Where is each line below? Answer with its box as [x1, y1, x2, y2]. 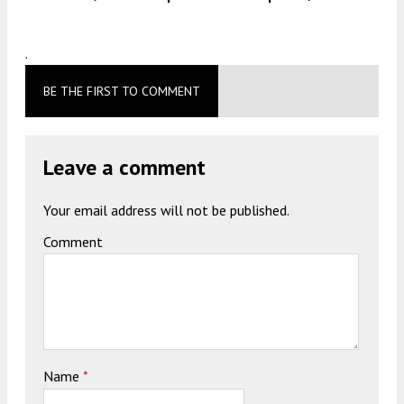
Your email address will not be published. [43, 200, 289, 219]
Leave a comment [43, 152, 206, 181]
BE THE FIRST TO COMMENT [43, 82, 200, 99]
